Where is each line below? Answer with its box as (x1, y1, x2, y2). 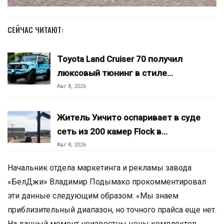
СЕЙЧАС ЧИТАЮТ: (7, 24, 63, 35)
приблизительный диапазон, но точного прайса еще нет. (7, 205, 216, 214)
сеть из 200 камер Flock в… (57, 126, 167, 136)
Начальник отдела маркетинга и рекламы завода (7, 163, 191, 172)
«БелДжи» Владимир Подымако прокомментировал (7, 177, 206, 186)
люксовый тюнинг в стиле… (57, 68, 173, 78)
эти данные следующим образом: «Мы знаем (7, 191, 178, 200)
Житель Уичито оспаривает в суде (57, 112, 200, 122)
